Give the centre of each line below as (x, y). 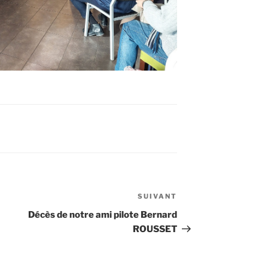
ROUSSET (155, 229)
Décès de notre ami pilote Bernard (103, 215)
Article (193, 198)
